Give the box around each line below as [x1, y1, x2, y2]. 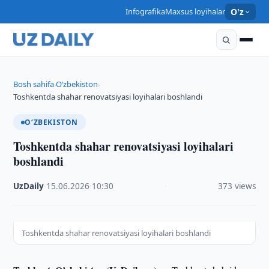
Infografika [125, 6, 165, 17]
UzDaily [13, 181, 44, 192]
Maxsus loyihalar [165, 6, 225, 17]
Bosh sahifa [13, 79, 55, 89]
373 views [217, 181, 256, 192]
